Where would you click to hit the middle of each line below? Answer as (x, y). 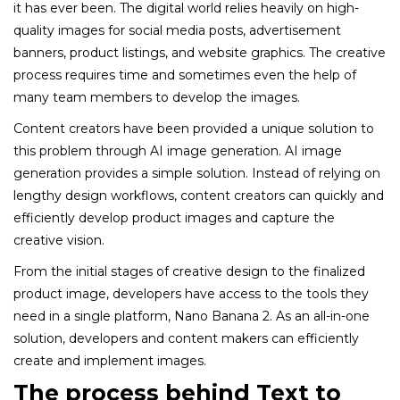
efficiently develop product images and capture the (174, 217)
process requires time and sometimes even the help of (185, 75)
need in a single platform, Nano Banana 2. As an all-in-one (192, 316)
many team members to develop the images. (157, 97)
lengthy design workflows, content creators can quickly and (199, 195)
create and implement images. (110, 360)
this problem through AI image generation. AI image (178, 150)
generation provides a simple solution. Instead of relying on (197, 173)
